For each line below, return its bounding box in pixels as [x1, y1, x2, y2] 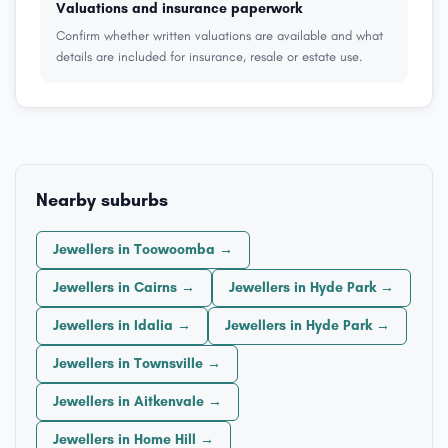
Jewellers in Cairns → [53, 279, 195, 296]
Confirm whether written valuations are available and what [56, 28, 383, 43]
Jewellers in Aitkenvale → [53, 393, 222, 410]
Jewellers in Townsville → [53, 355, 221, 372]
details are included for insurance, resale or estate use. [56, 49, 362, 64]
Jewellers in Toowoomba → [53, 241, 233, 258]
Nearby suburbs [36, 189, 168, 211]
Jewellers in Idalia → [53, 317, 191, 334]
